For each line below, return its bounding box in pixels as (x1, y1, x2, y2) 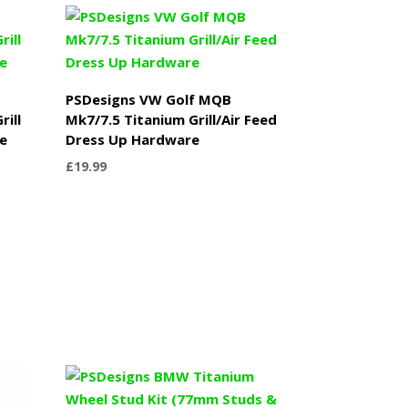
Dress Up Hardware (66, 129, 200, 148)
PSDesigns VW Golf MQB (66, 89, 232, 108)
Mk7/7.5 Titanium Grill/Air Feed (66, 109, 278, 128)
